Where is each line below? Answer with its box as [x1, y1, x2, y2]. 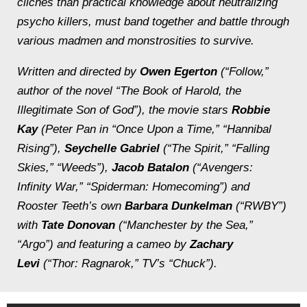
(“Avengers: [189, 161, 253, 174]
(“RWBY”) [232, 199, 286, 212]
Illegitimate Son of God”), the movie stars [17, 103, 232, 116]
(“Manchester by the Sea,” [115, 219, 253, 232]
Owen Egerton [140, 65, 217, 78]
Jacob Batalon [112, 161, 189, 174]
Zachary [190, 238, 233, 251]
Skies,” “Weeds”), [17, 161, 112, 174]
